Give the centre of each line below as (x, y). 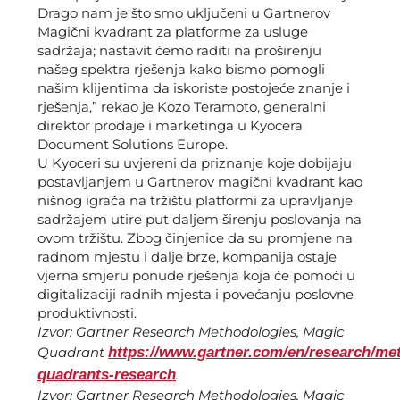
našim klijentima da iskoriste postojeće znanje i (194, 88)
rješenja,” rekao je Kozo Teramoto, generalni (182, 107)
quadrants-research (107, 375)
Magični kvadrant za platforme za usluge (173, 32)
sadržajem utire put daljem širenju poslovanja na (200, 220)
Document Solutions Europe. (133, 145)
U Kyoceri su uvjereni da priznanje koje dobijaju (195, 163)
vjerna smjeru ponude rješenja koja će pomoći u (196, 276)
